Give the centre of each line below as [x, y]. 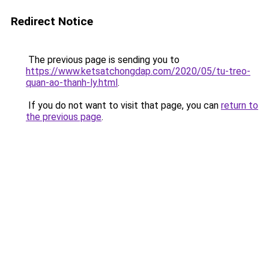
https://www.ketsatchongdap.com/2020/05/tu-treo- [138, 71]
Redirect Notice [52, 21]
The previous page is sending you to [103, 60]
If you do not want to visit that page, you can [123, 105]
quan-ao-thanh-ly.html [72, 83]
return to [240, 105]
